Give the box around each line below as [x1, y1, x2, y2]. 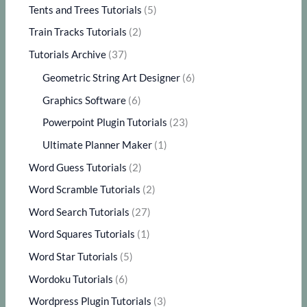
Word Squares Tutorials [29, 228, 136, 241]
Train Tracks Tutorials [29, 26, 127, 38]
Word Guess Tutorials [29, 161, 127, 173]
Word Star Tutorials [29, 251, 119, 263]
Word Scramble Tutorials [29, 184, 141, 196]
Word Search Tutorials [29, 206, 130, 218]
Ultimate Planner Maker [42, 138, 153, 151]
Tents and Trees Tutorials [29, 3, 143, 16]
